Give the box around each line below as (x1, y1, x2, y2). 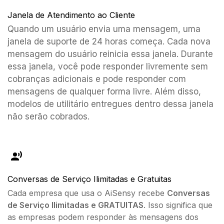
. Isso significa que (143, 199, 212, 210)
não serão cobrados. (7, 111, 89, 121)
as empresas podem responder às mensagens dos (7, 211, 198, 222)
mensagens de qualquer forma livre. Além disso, (7, 86, 201, 96)
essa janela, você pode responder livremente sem (7, 61, 208, 71)
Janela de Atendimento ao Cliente (7, 10, 135, 20)
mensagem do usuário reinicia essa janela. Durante (7, 48, 213, 59)
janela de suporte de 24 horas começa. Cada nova (7, 36, 210, 46)
